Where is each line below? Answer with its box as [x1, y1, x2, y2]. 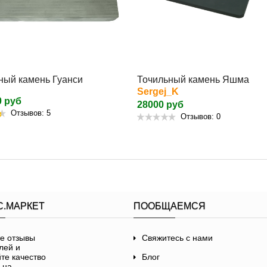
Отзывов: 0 [181, 111, 221, 121]
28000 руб [137, 99, 184, 110]
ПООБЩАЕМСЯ [133, 200, 206, 211]
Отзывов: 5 [11, 108, 51, 117]
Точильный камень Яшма [137, 74, 249, 85]
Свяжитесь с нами [142, 232, 213, 243]
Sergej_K [137, 86, 179, 97]
